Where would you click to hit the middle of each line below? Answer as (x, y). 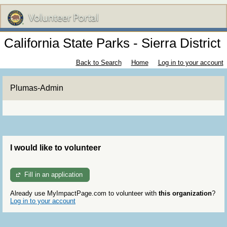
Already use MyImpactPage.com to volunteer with (84, 193)
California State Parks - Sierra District (112, 43)
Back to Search (99, 63)
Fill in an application (54, 175)
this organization (185, 193)
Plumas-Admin (37, 88)
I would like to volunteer (55, 148)
